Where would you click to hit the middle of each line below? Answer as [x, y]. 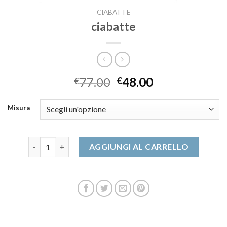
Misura [19, 108]
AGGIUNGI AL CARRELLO [139, 146]
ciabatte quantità [58, 142]
